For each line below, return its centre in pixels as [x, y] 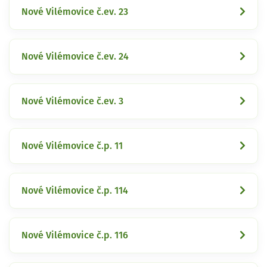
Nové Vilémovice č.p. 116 [75, 235]
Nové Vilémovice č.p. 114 [75, 190]
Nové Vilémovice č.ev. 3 [72, 101]
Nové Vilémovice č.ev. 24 [75, 56]
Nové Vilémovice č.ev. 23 [75, 12]
